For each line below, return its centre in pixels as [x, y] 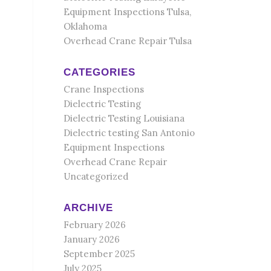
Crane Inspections [104, 89]
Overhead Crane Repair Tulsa [128, 41]
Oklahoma [86, 26]
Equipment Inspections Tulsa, [128, 12]
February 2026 [95, 225]
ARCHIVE [89, 207]
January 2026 [92, 239]
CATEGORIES [100, 72]
